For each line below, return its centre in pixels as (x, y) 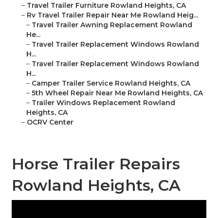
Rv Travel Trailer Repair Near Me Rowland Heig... (112, 15)
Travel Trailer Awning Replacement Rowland (112, 25)
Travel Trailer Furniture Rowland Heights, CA (106, 6)
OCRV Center (50, 122)
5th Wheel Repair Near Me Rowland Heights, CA (117, 93)
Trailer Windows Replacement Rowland (103, 103)
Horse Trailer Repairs (96, 164)
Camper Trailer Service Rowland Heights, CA (111, 83)
